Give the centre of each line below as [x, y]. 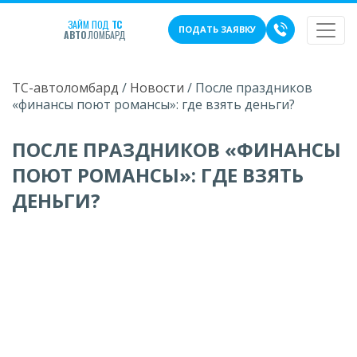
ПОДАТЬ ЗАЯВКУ [217, 29]
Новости [157, 88]
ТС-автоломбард [65, 88]
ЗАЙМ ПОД [89, 24]
